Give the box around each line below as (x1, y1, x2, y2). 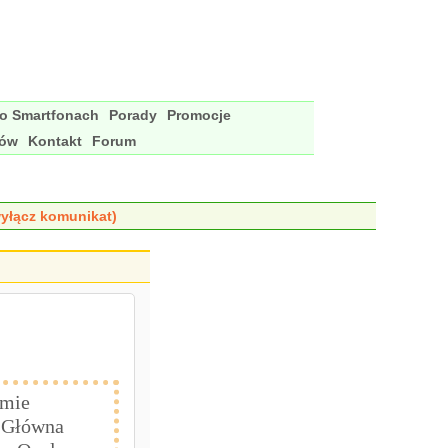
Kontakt (28, 133, 82, 149)
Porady (108, 107, 157, 123)
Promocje (166, 107, 231, 123)
